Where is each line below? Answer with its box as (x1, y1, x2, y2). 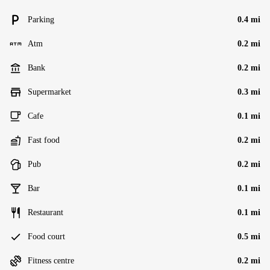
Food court (28, 232, 65, 241)
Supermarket (28, 87, 71, 96)
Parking (28, 15, 54, 24)
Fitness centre (28, 256, 74, 265)
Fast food (28, 136, 60, 145)
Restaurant (28, 208, 63, 217)
